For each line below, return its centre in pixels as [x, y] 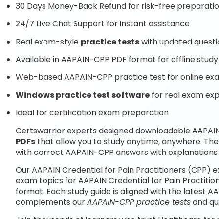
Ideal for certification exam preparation [92, 113]
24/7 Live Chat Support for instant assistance [103, 24]
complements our [51, 202]
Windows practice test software [83, 95]
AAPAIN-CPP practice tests [139, 202]
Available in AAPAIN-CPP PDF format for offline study [117, 59]
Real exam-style [48, 42]
